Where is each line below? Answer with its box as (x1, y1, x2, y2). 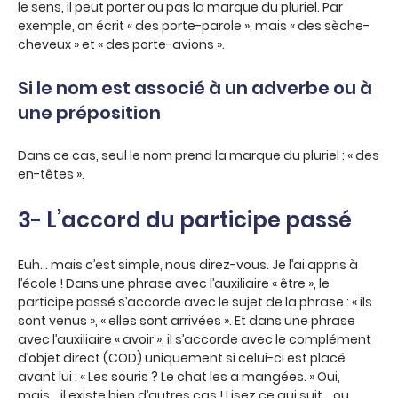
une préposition (18, 100, 161, 125)
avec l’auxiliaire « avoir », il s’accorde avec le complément (18, 330, 371, 348)
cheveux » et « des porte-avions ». (18, 36, 225, 53)
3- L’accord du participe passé (18, 205, 352, 235)
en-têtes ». (18, 165, 84, 183)
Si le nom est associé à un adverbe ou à (18, 76, 372, 100)
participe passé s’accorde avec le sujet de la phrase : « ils (18, 293, 372, 311)
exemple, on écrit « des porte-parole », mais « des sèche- (18, 17, 370, 35)
